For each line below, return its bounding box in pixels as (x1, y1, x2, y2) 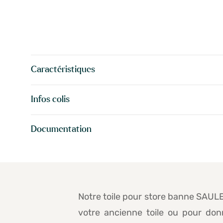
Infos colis (31, 95, 70, 104)
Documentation (31, 124, 92, 134)
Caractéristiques (31, 65, 95, 74)
